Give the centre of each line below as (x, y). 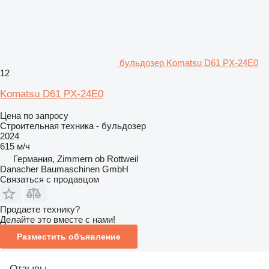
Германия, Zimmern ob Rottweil (76, 159)
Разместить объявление (69, 236)
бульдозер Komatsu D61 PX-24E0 (189, 62)
